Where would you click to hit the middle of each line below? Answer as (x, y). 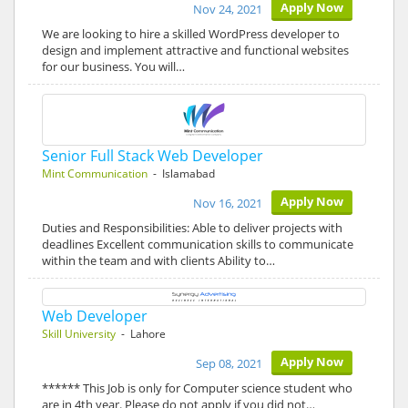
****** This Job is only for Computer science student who (197, 388)
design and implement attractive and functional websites (195, 50)
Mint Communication (95, 173)
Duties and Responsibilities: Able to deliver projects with (192, 228)
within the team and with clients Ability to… (158, 260)
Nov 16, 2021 (228, 203)
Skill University (79, 334)
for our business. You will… (113, 66)
